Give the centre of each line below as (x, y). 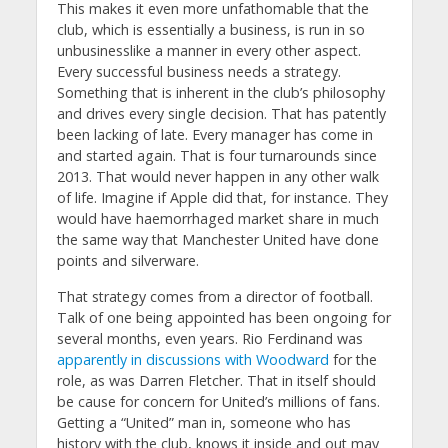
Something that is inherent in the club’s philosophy (220, 93)
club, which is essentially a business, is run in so (210, 30)
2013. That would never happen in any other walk (217, 177)
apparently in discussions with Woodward (192, 359)
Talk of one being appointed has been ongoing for (223, 317)
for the (352, 359)
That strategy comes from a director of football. (214, 296)
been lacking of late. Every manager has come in (214, 135)
